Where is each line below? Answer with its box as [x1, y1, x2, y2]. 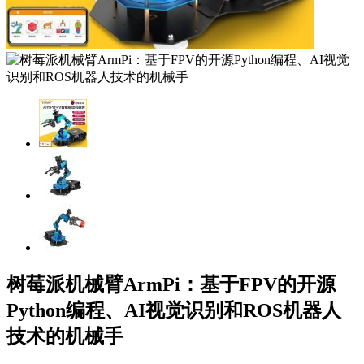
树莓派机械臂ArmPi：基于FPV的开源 [6, 273, 336, 295]
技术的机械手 [6, 325, 123, 347]
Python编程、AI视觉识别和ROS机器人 [6, 299, 341, 321]
